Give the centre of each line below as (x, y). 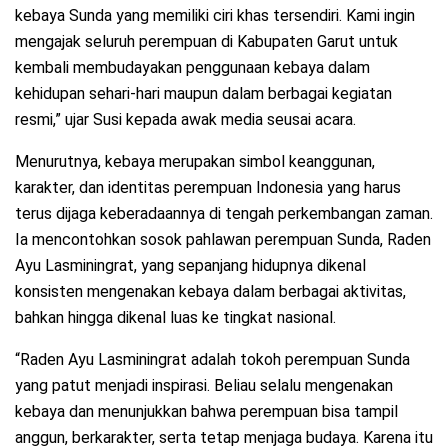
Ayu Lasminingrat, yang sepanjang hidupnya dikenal (190, 266)
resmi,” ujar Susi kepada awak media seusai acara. (185, 120)
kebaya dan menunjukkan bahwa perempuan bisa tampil (206, 412)
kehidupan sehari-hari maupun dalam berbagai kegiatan (203, 94)
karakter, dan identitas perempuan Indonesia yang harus (208, 188)
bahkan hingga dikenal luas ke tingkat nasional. (175, 318)
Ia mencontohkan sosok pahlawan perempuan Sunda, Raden (223, 240)
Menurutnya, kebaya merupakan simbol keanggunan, (195, 162)
